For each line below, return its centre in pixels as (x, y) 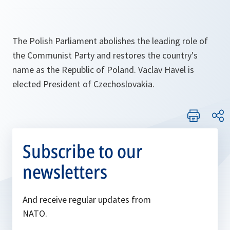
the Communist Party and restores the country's (105, 55)
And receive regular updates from (87, 199)
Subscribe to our (83, 151)
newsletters (65, 172)
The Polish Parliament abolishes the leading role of (110, 41)
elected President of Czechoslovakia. (83, 84)
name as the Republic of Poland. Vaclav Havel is (103, 70)
